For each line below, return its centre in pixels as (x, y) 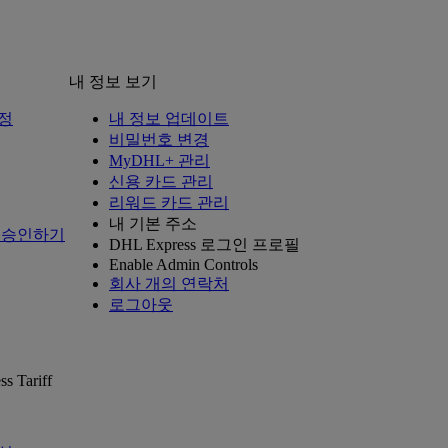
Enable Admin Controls (183, 264)
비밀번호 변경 (159, 139)
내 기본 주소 (153, 223)
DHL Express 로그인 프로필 (204, 244)
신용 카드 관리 (161, 181)
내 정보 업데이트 (169, 118)
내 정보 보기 (113, 81)
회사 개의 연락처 (169, 283)
